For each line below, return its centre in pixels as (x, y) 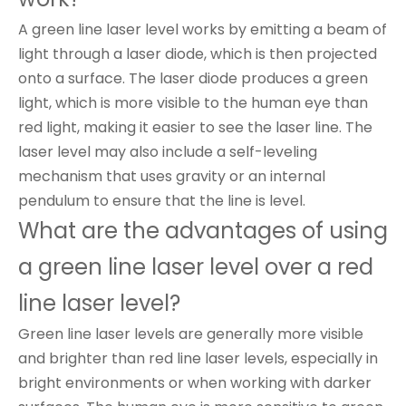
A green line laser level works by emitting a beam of (203, 29)
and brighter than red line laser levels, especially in (198, 358)
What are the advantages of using (203, 231)
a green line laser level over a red (196, 267)
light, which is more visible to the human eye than (193, 103)
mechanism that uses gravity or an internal (172, 176)
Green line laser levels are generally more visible (191, 334)
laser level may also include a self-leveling (168, 152)
